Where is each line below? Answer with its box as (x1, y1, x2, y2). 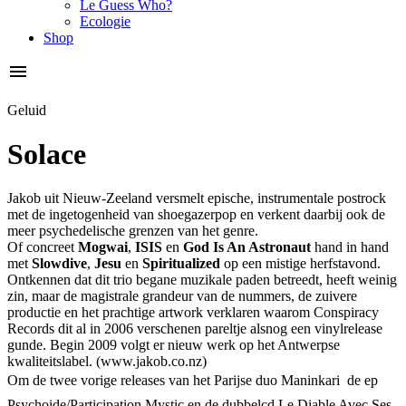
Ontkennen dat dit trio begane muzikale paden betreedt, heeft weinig (7, 272, 397, 288)
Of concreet (7, 239, 78, 256)
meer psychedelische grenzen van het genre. (7, 223, 258, 239)
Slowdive (32, 256, 87, 272)
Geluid (7, 101, 46, 118)
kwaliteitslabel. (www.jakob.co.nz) (7, 353, 207, 370)
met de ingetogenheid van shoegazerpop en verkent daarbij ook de (7, 207, 385, 223)
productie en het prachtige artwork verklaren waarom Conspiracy (7, 304, 379, 321)
